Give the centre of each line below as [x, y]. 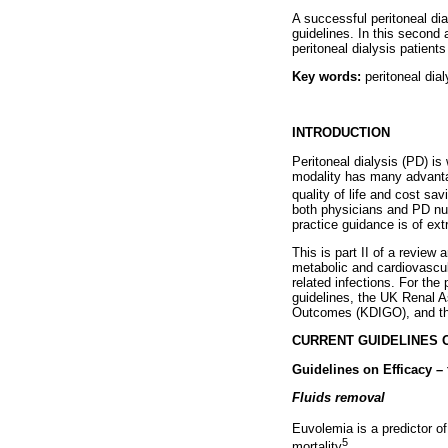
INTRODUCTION [341, 133]
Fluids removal [338, 397]
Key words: [326, 76]
